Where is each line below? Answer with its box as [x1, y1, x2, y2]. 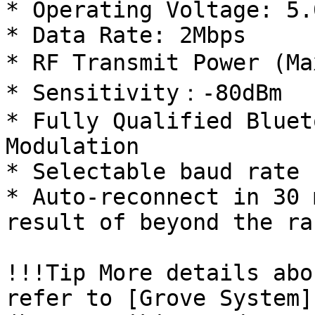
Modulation [6, 134, 139, 159]
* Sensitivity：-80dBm [6, 80, 282, 105]
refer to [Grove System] [6, 285, 313, 311]
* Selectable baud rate [6, 159, 300, 184]
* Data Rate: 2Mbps [6, 22, 246, 48]
